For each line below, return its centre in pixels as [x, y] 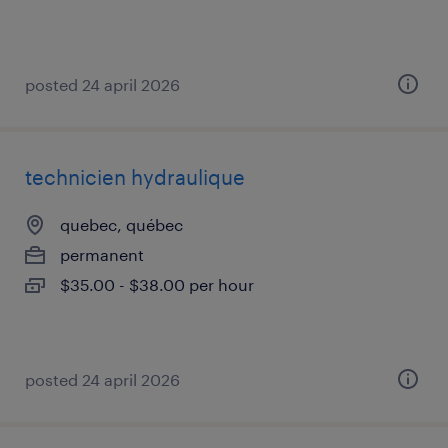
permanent [102, 254]
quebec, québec [121, 224]
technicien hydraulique [135, 177]
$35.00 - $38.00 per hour [157, 284]
